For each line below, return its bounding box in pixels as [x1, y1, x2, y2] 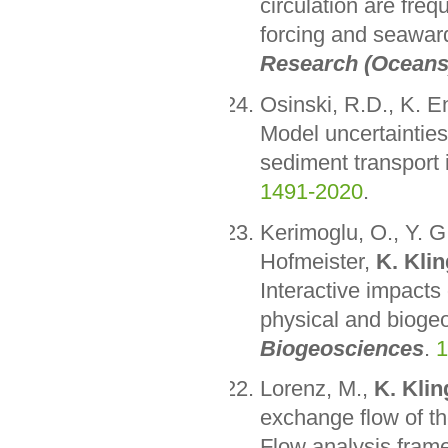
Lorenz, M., [259, 376, 374, 402]
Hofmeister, [259, 248, 376, 274]
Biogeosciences [259, 335, 424, 361]
